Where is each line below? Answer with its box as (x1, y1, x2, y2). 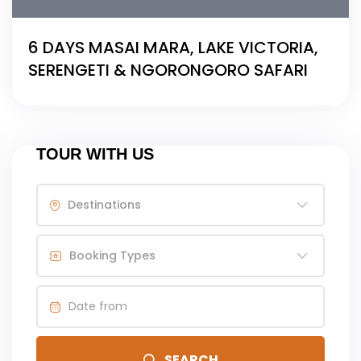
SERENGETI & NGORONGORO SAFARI (28, 58, 308, 81)
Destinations (68, 196, 141, 213)
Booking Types (69, 247, 156, 263)
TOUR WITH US (36, 144, 154, 163)
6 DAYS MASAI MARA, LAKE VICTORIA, (28, 35, 318, 59)
